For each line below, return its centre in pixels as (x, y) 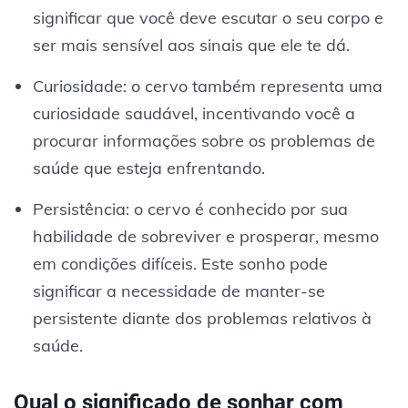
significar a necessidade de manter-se (178, 291)
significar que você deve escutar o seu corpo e (208, 17)
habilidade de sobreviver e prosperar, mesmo (205, 236)
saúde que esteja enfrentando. (148, 168)
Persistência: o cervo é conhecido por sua (190, 209)
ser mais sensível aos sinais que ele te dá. (191, 45)
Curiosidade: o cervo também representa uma (207, 86)
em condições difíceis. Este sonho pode (180, 263)
